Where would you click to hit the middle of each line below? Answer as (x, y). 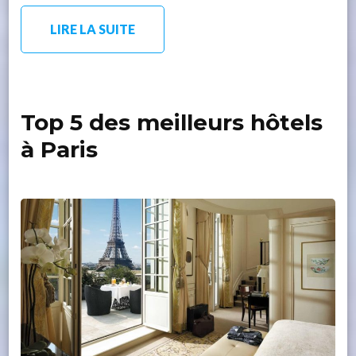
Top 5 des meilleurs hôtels (172, 122)
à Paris (60, 149)
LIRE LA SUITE (93, 29)
